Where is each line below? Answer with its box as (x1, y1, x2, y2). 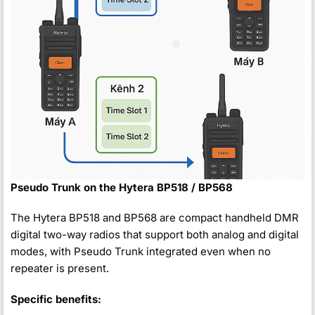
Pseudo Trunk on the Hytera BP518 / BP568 (11, 180, 233, 194)
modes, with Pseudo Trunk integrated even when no (11, 245, 271, 259)
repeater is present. (11, 262, 109, 276)
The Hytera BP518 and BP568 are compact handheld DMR (11, 211, 299, 225)
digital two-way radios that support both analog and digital (11, 228, 299, 242)
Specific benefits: (11, 292, 101, 306)
